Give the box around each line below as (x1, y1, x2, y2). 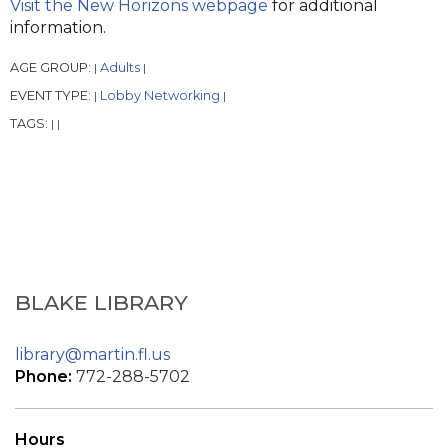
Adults (100, 60, 140, 76)
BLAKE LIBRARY (15, 290, 188, 316)
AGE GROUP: (10, 60, 94, 76)
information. (10, 18, 106, 38)
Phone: (15, 367, 76, 387)
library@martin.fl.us (15, 345, 170, 365)
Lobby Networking (100, 88, 220, 104)
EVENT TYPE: (10, 88, 94, 104)
